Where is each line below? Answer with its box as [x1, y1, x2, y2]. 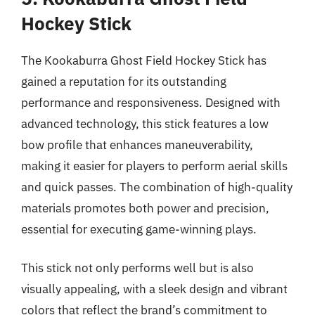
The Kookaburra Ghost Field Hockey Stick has [21, 52, 266, 68]
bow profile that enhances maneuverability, [21, 136, 253, 153]
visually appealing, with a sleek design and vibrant [21, 281, 288, 297]
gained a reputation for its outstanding [21, 73, 226, 89]
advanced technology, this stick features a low [21, 115, 269, 131]
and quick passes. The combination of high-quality [21, 179, 292, 195]
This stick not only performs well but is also [21, 260, 254, 276]
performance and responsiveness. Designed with [21, 94, 281, 110]
